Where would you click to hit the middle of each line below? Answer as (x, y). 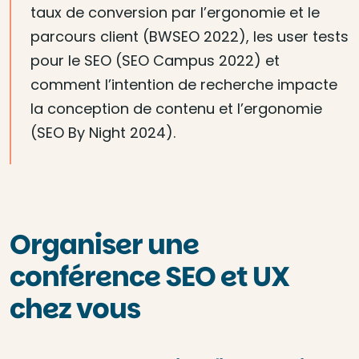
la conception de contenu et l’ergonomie (176, 109)
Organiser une (104, 244)
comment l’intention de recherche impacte (184, 85)
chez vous (75, 309)
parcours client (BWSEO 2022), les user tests (190, 36)
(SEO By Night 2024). (103, 133)
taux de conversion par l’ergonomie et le (175, 12)
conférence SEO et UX (149, 276)
